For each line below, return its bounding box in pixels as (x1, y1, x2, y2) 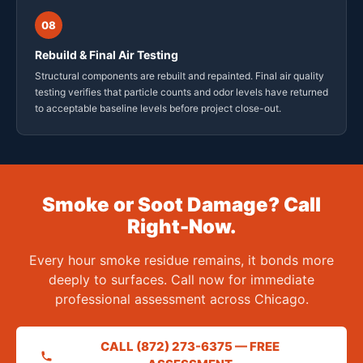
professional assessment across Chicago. (54, 291, 309, 308)
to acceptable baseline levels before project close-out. (35, 102, 281, 115)
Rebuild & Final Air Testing (35, 48, 178, 62)
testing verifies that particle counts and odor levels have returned (35, 86, 328, 99)
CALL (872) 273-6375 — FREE (100, 339, 280, 355)
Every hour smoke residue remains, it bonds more (29, 252, 334, 269)
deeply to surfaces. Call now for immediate (49, 271, 314, 288)
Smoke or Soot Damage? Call (42, 193, 321, 217)
